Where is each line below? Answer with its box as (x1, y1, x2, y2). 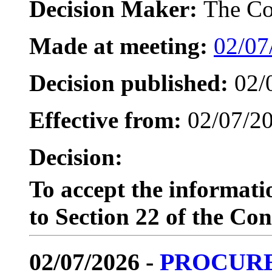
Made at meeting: (29, 32, 208, 59)
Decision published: (29, 69, 228, 96)
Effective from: (29, 106, 182, 133)
